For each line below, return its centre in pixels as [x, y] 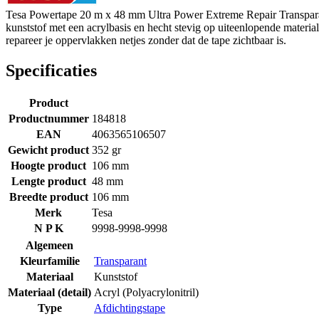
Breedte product [48, 197]
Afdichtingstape [130, 308]
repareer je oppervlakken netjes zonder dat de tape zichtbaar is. [146, 40]
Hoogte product [48, 165]
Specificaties [51, 70]
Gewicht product [48, 150]
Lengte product [48, 181]
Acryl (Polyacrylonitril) [146, 292]
